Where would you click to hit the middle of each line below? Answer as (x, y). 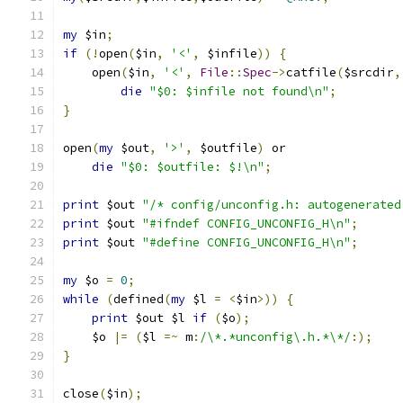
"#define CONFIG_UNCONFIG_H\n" (246, 242)
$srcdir (369, 72)
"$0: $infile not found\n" (239, 91)
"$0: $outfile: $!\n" (193, 167)
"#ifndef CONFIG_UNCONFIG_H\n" (246, 224)
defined (139, 299)
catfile (311, 72)
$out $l (160, 318)
